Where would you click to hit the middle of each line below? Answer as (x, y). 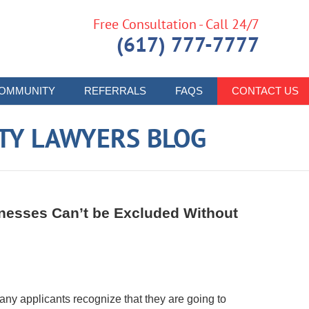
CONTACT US (265, 91)
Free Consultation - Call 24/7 (176, 24)
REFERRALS (115, 91)
